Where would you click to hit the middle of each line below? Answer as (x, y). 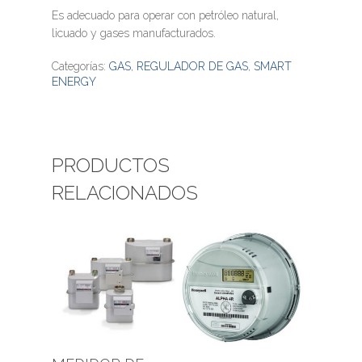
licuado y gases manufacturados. (134, 33)
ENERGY (74, 81)
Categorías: (80, 66)
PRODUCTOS (111, 165)
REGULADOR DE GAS (192, 66)
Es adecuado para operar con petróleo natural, (165, 15)
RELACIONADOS (125, 192)
